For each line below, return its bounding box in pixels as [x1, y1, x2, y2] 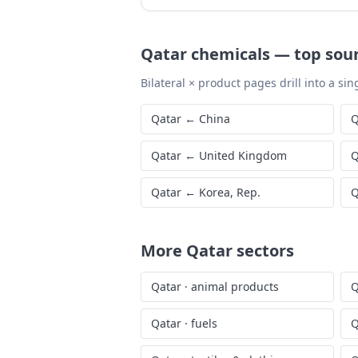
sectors [233, 240, 294, 261]
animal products [191, 279, 279, 294]
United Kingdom [199, 148, 287, 163]
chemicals [191, 43, 270, 65]
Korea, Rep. [199, 185, 261, 200]
